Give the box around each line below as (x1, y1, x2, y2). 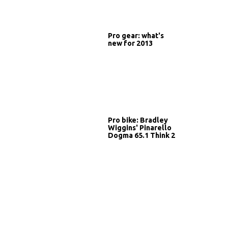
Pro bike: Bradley (108, 116, 168, 124)
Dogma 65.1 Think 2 (108, 131, 175, 139)
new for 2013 (108, 39, 153, 47)
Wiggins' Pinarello (108, 123, 172, 132)
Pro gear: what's (108, 31, 164, 40)
